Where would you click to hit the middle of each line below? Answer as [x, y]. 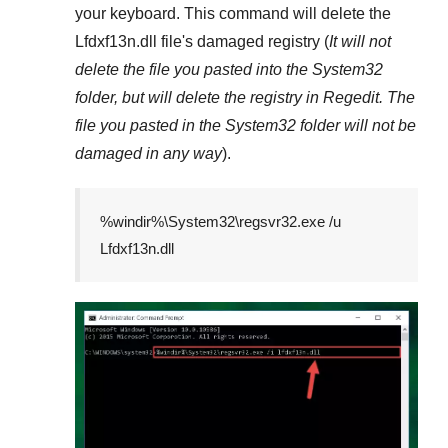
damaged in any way [148, 153]
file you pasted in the [150, 125]
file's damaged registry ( [243, 41]
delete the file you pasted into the [193, 69]
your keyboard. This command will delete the [233, 13]
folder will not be [356, 125]
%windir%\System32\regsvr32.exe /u [220, 221]
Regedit [351, 97]
